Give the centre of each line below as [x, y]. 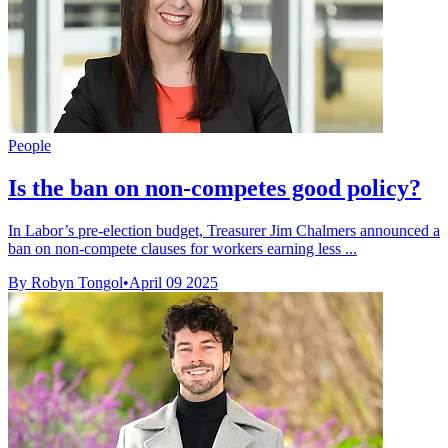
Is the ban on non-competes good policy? [214, 187]
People [29, 146]
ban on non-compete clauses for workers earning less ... [182, 248]
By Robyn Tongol [65, 282]
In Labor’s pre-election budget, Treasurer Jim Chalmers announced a [224, 230]
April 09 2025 [173, 282]
